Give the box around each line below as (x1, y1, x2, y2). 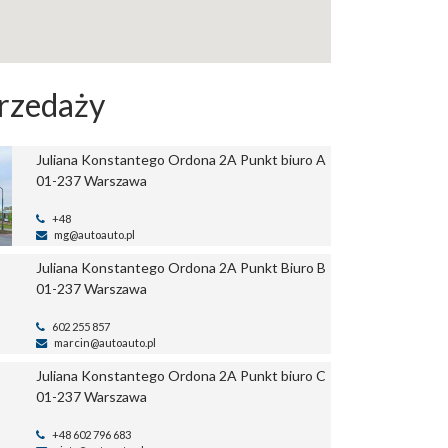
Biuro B (281, 259, 327, 277)
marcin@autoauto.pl (52, 335, 157, 349)
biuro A (281, 151, 327, 169)
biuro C (281, 367, 327, 385)
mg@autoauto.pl (52, 227, 136, 241)
